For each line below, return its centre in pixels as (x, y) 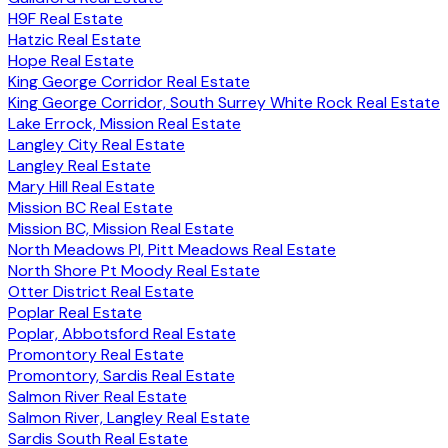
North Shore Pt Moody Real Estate (134, 271)
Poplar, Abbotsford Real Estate (122, 334)
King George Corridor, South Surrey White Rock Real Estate (224, 103)
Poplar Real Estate (75, 313)
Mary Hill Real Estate (81, 187)
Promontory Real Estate (96, 355)
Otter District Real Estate (101, 292)
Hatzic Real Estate (74, 40)
